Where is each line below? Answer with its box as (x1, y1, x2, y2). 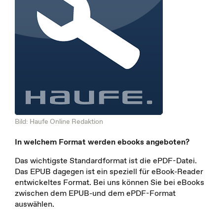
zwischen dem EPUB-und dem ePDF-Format (15, 187, 176, 198)
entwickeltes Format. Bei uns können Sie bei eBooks (15, 176, 204, 187)
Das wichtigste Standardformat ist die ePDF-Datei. (15, 154, 197, 166)
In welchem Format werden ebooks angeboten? (15, 136, 189, 147)
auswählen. (15, 198, 54, 209)
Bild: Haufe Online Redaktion (15, 116, 103, 126)
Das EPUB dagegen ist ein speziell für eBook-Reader (15, 165, 203, 177)
